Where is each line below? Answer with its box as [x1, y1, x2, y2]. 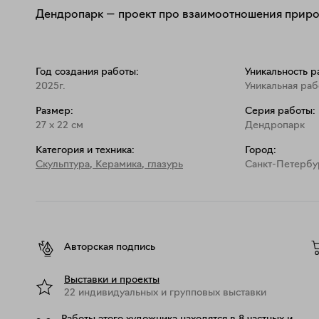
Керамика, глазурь [95, 159, 183, 170]
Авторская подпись [64, 241, 155, 253]
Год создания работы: [36, 66, 139, 78]
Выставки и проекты [64, 274, 159, 286]
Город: [245, 145, 277, 156]
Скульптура [36, 159, 90, 170]
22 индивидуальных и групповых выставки [64, 287, 266, 298]
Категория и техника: [36, 145, 135, 156]
